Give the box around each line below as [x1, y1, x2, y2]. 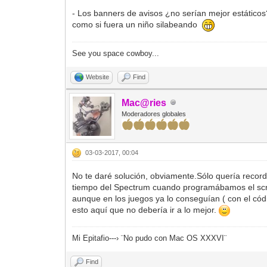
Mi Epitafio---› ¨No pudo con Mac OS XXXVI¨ [72, 233, 227, 243]
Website [86, 73, 110, 80]
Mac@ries [122, 97, 167, 108]
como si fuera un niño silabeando [72, 20, 203, 30]
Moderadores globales [122, 110, 187, 117]
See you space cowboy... [72, 48, 160, 58]
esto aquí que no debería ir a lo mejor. [72, 204, 219, 215]
